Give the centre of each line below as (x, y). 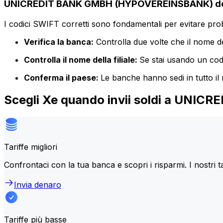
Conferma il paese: (62, 77)
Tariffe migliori (31, 147)
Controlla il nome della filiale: (82, 59)
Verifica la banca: (59, 42)
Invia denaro (38, 184)
